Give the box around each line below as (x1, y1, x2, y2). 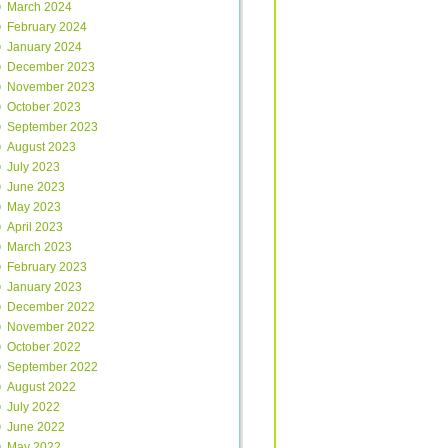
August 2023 (7, 140, 76, 154)
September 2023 (7, 120, 98, 134)
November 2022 (7, 320, 95, 334)
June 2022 (7, 420, 65, 434)
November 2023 (7, 80, 95, 94)
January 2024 (7, 40, 82, 54)
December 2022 (7, 300, 95, 314)
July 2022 (7, 400, 60, 414)
